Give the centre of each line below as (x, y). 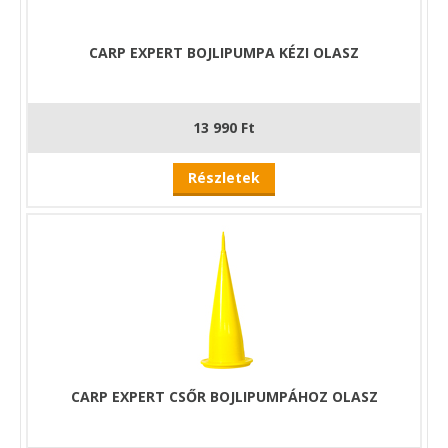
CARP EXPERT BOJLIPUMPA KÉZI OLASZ (224, 52)
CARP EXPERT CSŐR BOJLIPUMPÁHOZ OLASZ (224, 396)
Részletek (224, 177)
